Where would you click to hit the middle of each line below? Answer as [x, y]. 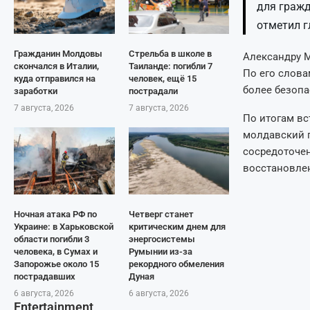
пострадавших [45, 276]
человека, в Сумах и [56, 252]
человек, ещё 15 [162, 79]
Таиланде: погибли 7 [170, 66]
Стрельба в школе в [170, 54]
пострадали [153, 91]
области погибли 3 [52, 239]
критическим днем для [177, 227]
